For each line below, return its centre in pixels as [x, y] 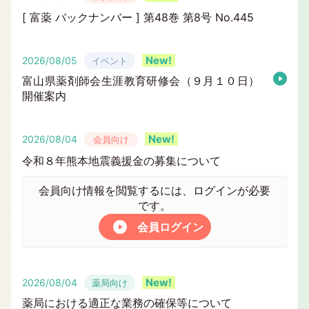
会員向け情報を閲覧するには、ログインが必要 [154, 190]
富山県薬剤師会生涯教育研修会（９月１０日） [141, 81]
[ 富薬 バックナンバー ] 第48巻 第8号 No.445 [138, 17]
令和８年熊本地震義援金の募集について [121, 161]
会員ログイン [170, 227]
